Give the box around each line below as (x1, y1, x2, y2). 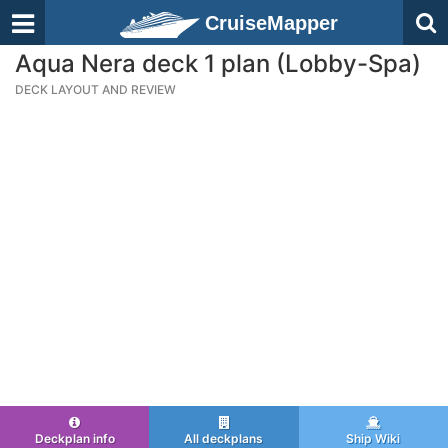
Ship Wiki (346, 431, 401, 446)
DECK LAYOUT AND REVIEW (15, 82, 176, 97)
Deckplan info (34, 431, 115, 446)
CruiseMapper (205, 12, 338, 34)
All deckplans (184, 431, 264, 446)
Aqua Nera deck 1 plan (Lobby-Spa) (15, 49, 421, 78)
